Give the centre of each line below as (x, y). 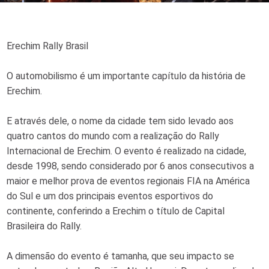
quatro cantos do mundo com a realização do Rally (113, 136)
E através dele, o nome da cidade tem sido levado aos (120, 121)
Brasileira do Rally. (44, 226)
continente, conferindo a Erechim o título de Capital (116, 211)
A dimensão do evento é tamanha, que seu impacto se (121, 256)
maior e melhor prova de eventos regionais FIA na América (128, 181)
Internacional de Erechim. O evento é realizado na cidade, (127, 151)
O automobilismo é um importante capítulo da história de (126, 76)
